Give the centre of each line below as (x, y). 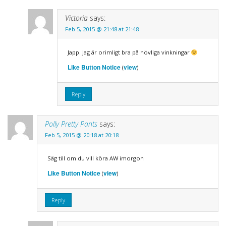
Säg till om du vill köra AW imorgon (95, 158)
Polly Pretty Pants (71, 124)
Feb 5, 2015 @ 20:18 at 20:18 (81, 135)
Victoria (76, 18)
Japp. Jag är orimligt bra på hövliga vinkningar (129, 52)
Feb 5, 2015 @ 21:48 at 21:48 (102, 29)
